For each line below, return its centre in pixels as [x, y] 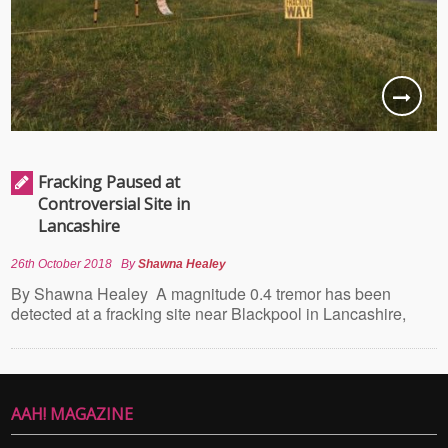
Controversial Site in [114, 203]
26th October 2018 [62, 263]
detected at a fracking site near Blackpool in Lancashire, [209, 313]
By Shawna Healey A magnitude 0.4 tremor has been [201, 293]
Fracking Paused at [109, 181]
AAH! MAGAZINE [72, 413]
